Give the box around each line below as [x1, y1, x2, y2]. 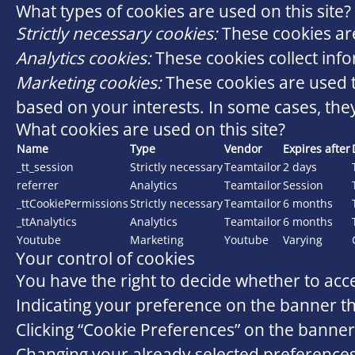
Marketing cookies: [16, 71, 162, 94]
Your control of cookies [16, 247, 195, 269]
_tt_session [17, 159, 74, 174]
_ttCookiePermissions [17, 196, 128, 211]
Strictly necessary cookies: [16, 22, 218, 44]
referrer [17, 177, 59, 193]
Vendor [224, 141, 262, 156]
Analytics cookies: [16, 47, 151, 69]
